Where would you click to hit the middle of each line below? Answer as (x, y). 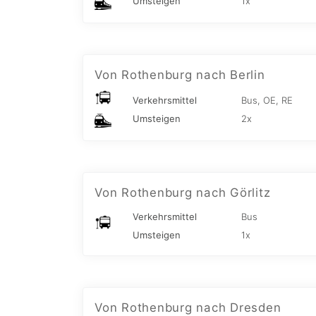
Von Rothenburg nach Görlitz (183, 193)
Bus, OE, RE (267, 101)
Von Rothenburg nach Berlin (180, 75)
